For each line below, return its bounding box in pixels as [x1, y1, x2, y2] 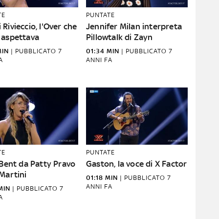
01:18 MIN [86, 174, 118, 181]
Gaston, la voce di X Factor [86, 159, 187, 169]
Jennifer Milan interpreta [86, 22, 182, 31]
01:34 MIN [86, 47, 119, 55]
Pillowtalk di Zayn [86, 32, 153, 42]
